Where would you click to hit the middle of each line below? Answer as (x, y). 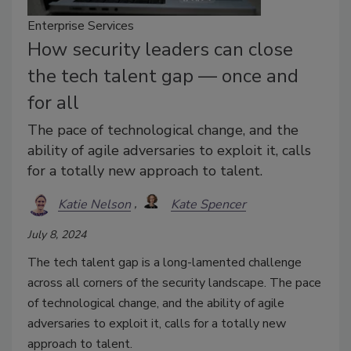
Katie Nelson (94, 204)
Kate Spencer (208, 204)
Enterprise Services (81, 26)
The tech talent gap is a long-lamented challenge (165, 263)
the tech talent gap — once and (163, 76)
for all (53, 103)
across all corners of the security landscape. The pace (174, 283)
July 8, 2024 (57, 235)
